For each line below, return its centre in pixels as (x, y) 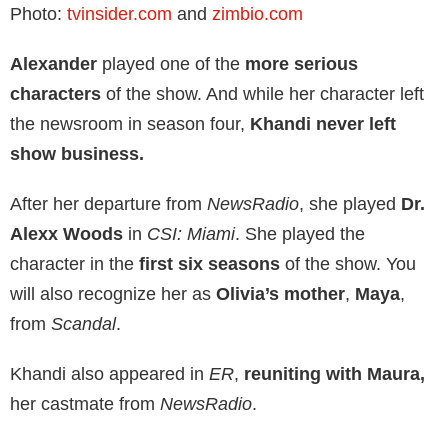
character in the (74, 263)
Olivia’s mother (280, 293)
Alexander (53, 63)
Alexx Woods (66, 233)
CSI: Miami (191, 233)
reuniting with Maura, (334, 373)
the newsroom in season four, (127, 123)
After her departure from (108, 203)
